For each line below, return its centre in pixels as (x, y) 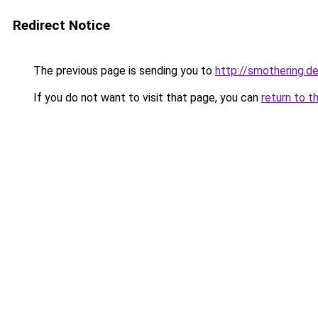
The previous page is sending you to (123, 71)
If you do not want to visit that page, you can (146, 98)
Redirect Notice (61, 25)
